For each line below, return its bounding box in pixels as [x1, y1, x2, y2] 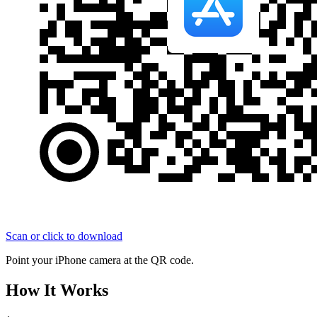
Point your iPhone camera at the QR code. [6, 254, 194, 267]
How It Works [6, 281, 108, 300]
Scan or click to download [6, 230, 122, 243]
